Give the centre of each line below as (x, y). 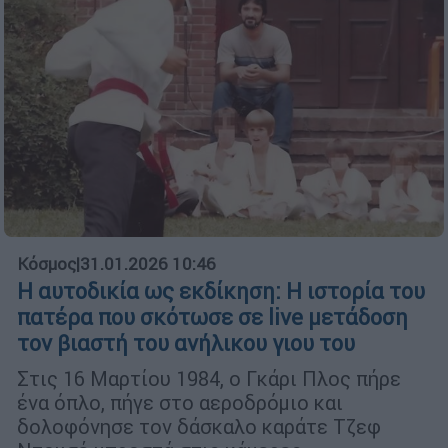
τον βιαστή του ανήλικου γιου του (186, 344)
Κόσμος (46, 264)
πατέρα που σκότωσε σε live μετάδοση (212, 318)
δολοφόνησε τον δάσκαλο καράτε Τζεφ (199, 427)
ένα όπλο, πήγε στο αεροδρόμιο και (180, 403)
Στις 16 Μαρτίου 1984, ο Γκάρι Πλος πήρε (209, 379)
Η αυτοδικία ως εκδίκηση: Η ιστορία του (221, 292)
